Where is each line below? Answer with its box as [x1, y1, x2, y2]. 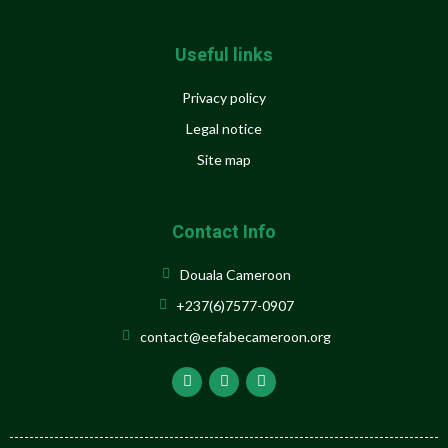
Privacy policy [182, 88, 266, 106]
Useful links [175, 41, 273, 69]
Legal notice [186, 119, 262, 137]
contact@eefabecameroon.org [139, 327, 331, 345]
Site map [197, 150, 251, 168]
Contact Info [172, 218, 276, 246]
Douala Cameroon [179, 265, 291, 283]
